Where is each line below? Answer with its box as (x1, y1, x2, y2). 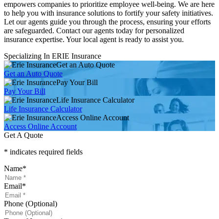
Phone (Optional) (4, 199, 57, 208)
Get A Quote (4, 131, 43, 140)
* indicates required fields (4, 148, 83, 156)
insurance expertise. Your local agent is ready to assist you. (4, 35, 184, 44)
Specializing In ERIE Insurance (4, 52, 101, 61)
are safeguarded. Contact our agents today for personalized (4, 26, 184, 35)
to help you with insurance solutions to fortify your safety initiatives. (4, 9, 213, 18)
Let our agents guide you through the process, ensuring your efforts (4, 18, 211, 26)
